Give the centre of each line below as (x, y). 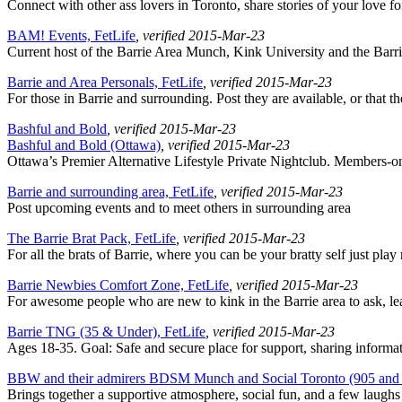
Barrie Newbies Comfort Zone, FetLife (118, 285)
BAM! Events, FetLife (71, 36)
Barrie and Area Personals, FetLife (105, 83)
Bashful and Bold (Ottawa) (84, 145)
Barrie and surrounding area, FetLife (110, 192)
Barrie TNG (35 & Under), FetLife (106, 332)
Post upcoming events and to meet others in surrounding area (179, 208)
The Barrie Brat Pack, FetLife (92, 239)
